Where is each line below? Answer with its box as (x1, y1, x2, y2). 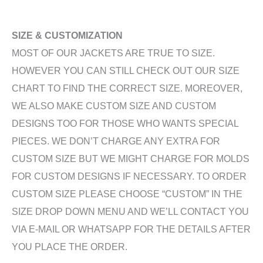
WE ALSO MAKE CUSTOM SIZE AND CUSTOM (12, 100, 216, 112)
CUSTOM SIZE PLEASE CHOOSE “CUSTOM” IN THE (12, 188, 242, 200)
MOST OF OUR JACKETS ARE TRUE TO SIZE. (12, 48, 215, 59)
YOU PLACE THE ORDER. (12, 241, 127, 252)
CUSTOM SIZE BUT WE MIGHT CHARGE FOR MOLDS (12, 153, 249, 164)
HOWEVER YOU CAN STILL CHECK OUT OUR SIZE (12, 65, 240, 76)
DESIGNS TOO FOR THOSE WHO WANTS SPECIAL (12, 118, 238, 129)
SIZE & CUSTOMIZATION (12, 30, 123, 41)
